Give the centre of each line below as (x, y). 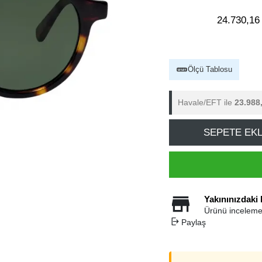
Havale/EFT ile (206, 102)
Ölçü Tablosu (210, 69)
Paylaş (193, 222)
